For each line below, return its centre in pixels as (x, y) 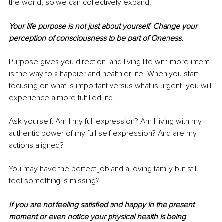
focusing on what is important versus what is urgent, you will (111, 85)
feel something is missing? (55, 181)
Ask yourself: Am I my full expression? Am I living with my (106, 121)
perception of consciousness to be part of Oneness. (97, 38)
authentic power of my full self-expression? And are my (104, 133)
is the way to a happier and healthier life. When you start (105, 74)
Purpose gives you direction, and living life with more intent (110, 62)
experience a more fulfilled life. (63, 97)
